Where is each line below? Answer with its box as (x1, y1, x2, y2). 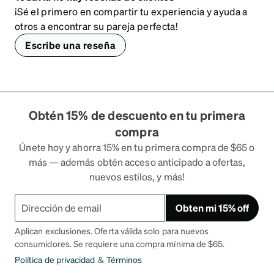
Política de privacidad (15, 253, 95, 265)
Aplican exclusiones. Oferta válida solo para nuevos (15, 224, 209, 236)
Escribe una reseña (25, 38, 116, 51)
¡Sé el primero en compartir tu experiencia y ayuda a (15, 4, 248, 18)
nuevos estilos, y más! (89, 169, 185, 183)
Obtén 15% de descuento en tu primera (28, 106, 246, 123)
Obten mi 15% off (175, 201, 249, 214)
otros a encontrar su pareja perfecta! (15, 19, 178, 32)
